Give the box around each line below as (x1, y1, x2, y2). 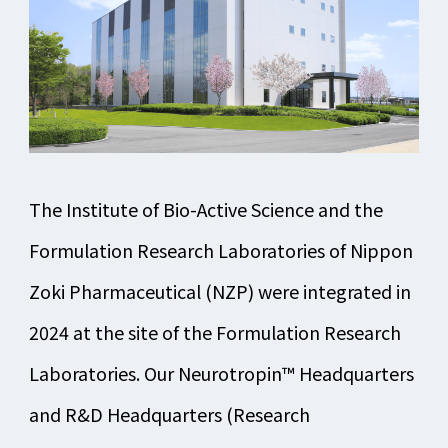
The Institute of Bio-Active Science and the (28, 195, 383, 222)
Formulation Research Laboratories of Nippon (28, 236, 413, 263)
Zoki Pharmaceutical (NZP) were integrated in (28, 277, 411, 304)
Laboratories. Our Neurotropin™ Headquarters (28, 359, 414, 386)
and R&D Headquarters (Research (28, 400, 310, 427)
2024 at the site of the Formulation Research (28, 318, 401, 345)
